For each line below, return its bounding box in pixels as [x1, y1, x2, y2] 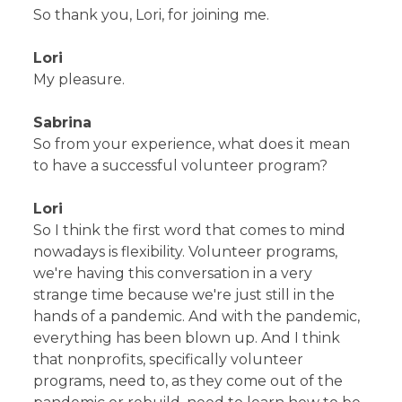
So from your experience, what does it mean [33, 135, 351, 153]
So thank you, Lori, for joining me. [33, 5, 270, 23]
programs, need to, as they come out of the [33, 371, 344, 389]
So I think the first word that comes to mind [33, 221, 346, 239]
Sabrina [33, 113, 92, 131]
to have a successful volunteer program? [33, 156, 328, 174]
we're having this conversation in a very [33, 264, 313, 282]
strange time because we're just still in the [33, 285, 336, 303]
